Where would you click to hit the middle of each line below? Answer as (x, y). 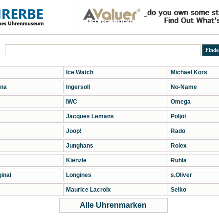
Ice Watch (79, 72)
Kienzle (76, 160)
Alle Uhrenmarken (113, 205)
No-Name (184, 87)
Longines (78, 175)
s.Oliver (181, 175)
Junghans (79, 146)
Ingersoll (78, 87)
